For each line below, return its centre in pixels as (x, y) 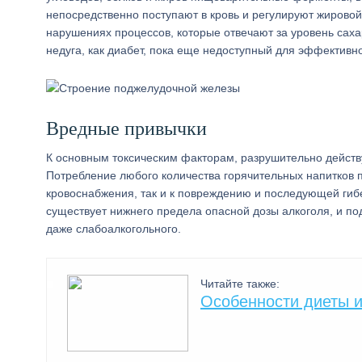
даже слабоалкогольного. (114, 229)
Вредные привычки (126, 128)
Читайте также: (240, 284)
